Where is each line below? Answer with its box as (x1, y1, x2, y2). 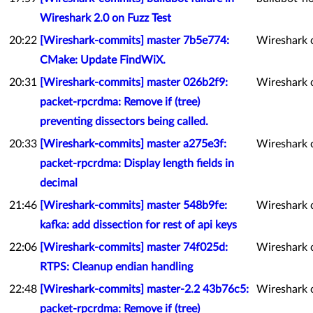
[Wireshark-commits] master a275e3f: (40, 138, 226, 150)
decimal (40, 177, 78, 189)
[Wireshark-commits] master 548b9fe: (40, 200, 227, 211)
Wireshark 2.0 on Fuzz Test (40, 13, 171, 24)
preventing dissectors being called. (40, 116, 208, 127)
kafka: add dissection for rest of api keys (40, 219, 237, 231)
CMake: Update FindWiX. (40, 54, 166, 66)
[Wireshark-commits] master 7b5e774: (40, 35, 229, 46)
